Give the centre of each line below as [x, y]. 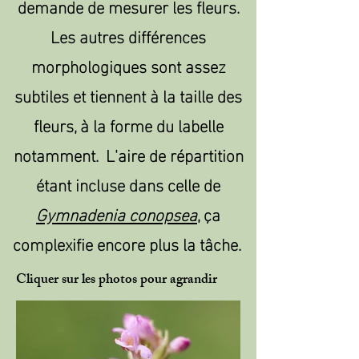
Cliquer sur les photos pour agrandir [117, 280]
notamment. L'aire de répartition [128, 154]
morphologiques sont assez [128, 65]
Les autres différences [128, 35]
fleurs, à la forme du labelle [128, 124]
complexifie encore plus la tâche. [128, 243]
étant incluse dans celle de [128, 184]
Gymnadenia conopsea [117, 213]
